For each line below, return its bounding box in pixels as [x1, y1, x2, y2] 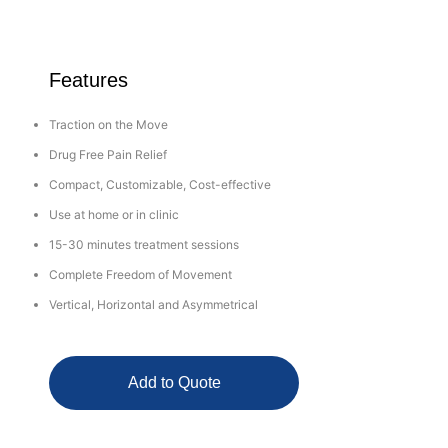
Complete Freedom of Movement [49, 267, 232, 283]
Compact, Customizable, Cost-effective [49, 177, 271, 193]
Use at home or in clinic [49, 207, 179, 223]
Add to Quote [127, 374, 221, 392]
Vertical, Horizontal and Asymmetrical [49, 297, 258, 313]
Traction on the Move [49, 117, 168, 133]
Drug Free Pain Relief [49, 147, 167, 163]
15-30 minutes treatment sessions [49, 237, 239, 253]
